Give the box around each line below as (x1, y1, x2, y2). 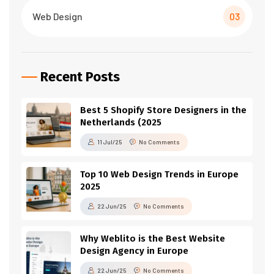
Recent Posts (40, 68, 120, 85)
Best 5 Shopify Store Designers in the (80, 105, 246, 116)
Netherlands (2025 (80, 117, 161, 128)
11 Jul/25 (97, 138, 122, 146)
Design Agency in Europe (80, 245, 188, 256)
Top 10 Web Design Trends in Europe (80, 169, 239, 180)
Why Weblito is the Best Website (80, 233, 225, 244)
